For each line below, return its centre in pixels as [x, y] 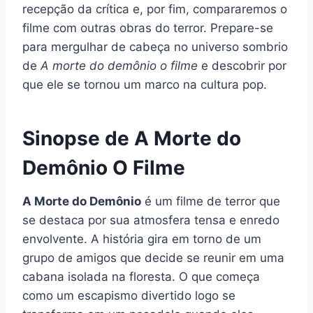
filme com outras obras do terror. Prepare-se [148, 28]
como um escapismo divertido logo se [129, 295]
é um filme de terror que [211, 201]
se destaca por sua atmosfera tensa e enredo [151, 220]
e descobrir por [242, 65]
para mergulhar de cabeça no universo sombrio [155, 46]
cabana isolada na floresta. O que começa [141, 276]
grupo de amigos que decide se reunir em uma [153, 257]
